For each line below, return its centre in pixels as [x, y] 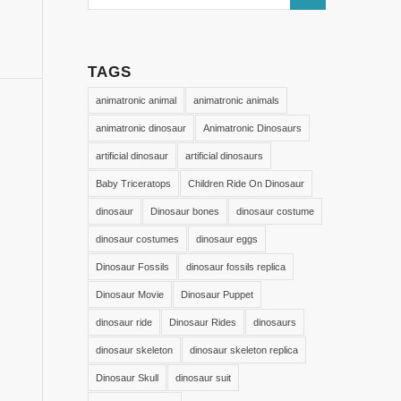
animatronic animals [236, 100]
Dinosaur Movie [129, 294]
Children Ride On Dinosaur [246, 183]
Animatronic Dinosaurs [252, 128]
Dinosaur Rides [202, 322]
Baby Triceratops [133, 183]
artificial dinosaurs [224, 156]
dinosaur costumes [137, 239]
